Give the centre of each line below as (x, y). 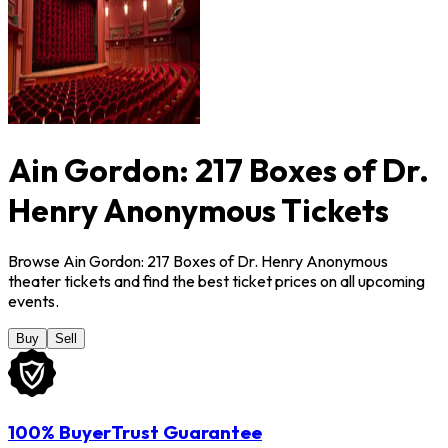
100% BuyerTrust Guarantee (135, 432)
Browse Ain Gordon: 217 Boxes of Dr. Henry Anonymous (198, 261)
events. (33, 301)
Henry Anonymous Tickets (198, 209)
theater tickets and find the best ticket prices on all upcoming (216, 281)
